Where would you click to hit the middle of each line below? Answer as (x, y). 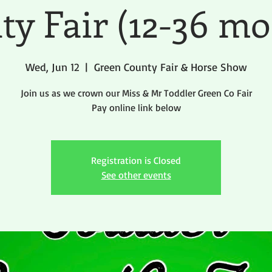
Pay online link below (136, 107)
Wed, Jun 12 (52, 67)
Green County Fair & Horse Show (170, 67)
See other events (136, 175)
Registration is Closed (136, 160)
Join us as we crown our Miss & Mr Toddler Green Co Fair (136, 93)
